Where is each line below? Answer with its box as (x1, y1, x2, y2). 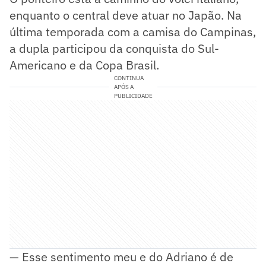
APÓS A (113, 83, 134, 91)
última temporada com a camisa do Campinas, (9, 23, 256, 40)
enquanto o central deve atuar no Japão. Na (9, 7, 242, 23)
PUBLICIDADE (113, 91, 153, 100)
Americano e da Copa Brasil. (9, 56, 159, 73)
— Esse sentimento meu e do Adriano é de (9, 248, 233, 265)
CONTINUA (113, 74, 144, 82)
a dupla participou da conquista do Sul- (9, 40, 219, 56)
